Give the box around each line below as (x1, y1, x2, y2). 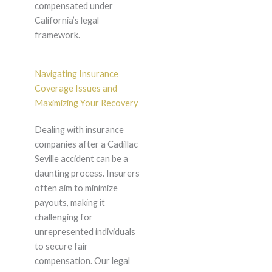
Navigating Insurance (34, 69, 118, 80)
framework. (34, 30, 80, 41)
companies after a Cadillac (34, 139, 138, 150)
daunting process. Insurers (34, 168, 140, 179)
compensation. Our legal (34, 256, 130, 267)
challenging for (34, 212, 93, 223)
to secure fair (34, 241, 88, 252)
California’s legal (34, 15, 99, 26)
